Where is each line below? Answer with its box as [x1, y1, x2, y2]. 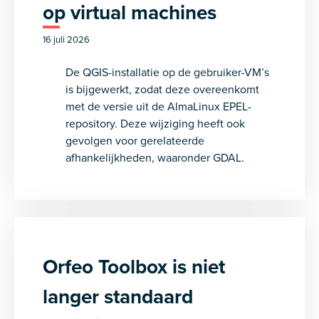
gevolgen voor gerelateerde [66, 132, 204, 148]
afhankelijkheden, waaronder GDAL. [66, 150, 244, 165]
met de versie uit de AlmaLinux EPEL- [66, 98, 251, 114]
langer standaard [43, 282, 193, 310]
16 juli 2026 [43, 33, 90, 46]
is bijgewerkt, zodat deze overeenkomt [66, 81, 259, 97]
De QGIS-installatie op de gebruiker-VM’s [66, 64, 269, 80]
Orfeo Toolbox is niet [43, 252, 225, 281]
